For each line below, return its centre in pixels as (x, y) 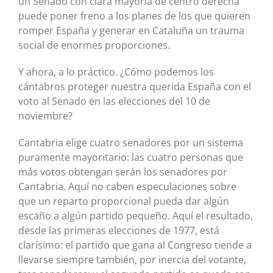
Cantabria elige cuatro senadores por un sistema (131, 143)
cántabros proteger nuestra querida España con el (135, 87)
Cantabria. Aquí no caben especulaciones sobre (127, 187)
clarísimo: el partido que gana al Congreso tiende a (135, 245)
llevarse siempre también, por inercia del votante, (132, 260)
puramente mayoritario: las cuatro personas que (131, 158)
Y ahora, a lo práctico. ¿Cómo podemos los (116, 72)
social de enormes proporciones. (94, 45)
